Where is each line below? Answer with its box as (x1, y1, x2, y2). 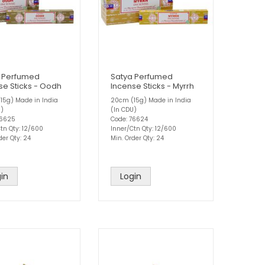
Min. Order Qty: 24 (111, 134, 164, 143)
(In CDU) (111, 105, 137, 115)
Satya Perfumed (111, 71, 173, 83)
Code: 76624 (111, 115, 148, 124)
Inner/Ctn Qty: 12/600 (111, 124, 176, 134)
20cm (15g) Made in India (111, 96, 191, 105)
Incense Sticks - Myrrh (111, 80, 194, 92)
